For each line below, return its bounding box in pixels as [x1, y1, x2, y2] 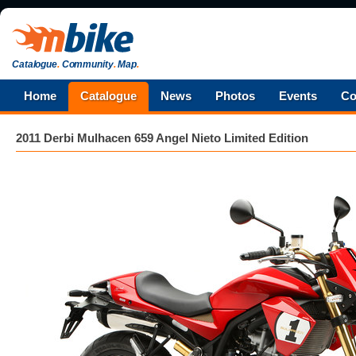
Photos [215, 89, 255, 103]
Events [279, 89, 317, 103]
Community [59, 59, 114, 70]
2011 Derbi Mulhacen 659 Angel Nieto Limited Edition [16, 131, 308, 145]
